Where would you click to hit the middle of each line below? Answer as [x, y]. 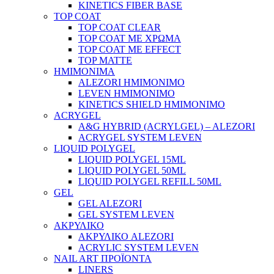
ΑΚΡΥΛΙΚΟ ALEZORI [126, 237]
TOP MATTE [105, 61]
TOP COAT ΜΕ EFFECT [130, 50]
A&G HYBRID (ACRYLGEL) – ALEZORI [167, 127]
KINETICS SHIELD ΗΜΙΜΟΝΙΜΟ [152, 105]
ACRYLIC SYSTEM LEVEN [139, 248]
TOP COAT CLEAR [120, 28]
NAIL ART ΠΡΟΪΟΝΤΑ [103, 259]
